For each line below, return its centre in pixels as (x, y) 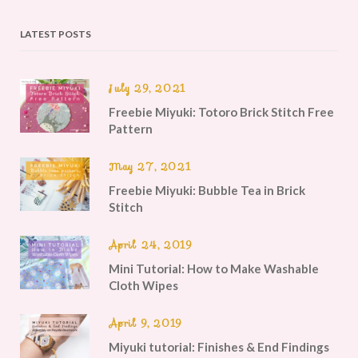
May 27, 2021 (150, 167)
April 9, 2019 (145, 324)
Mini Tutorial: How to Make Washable (214, 269)
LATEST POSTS (56, 34)
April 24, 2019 (151, 245)
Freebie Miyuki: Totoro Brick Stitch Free (221, 112)
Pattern (131, 129)
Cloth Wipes (143, 286)
